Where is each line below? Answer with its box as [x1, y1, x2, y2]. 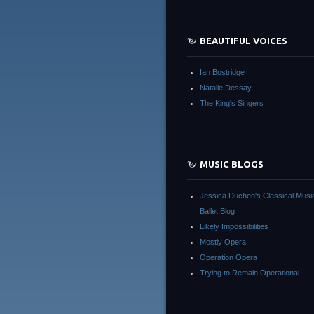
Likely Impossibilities [200, 222, 268, 231]
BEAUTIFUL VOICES [200, 36, 287, 46]
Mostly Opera [200, 238, 246, 246]
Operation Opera [200, 253, 257, 261]
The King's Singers [200, 99, 264, 107]
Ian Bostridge [200, 68, 245, 76]
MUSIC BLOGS [200, 159, 264, 169]
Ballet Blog [200, 207, 235, 215]
